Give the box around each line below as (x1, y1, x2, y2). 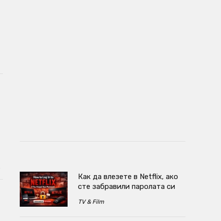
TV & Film (77, 198, 104, 205)
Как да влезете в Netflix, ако (77, 172, 178, 181)
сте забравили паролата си (77, 182, 175, 191)
